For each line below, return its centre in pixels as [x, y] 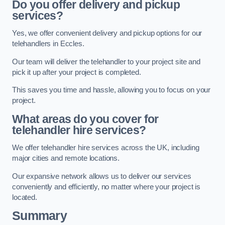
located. [25, 197]
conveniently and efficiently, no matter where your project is [106, 187]
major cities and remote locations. [66, 158]
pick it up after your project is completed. [77, 72]
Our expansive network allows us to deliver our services [102, 176]
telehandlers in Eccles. [48, 44]
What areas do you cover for [85, 119]
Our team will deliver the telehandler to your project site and [106, 62]
